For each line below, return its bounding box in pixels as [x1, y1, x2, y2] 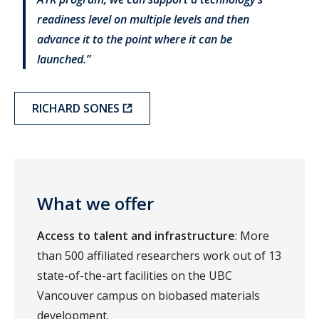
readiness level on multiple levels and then [37, 11, 249, 28]
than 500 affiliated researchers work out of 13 [37, 248, 281, 264]
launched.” [37, 51, 90, 68]
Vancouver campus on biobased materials [37, 288, 260, 304]
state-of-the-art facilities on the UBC [37, 268, 232, 284]
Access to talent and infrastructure [37, 228, 235, 244]
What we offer [37, 192, 154, 216]
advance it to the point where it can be [37, 31, 232, 48]
